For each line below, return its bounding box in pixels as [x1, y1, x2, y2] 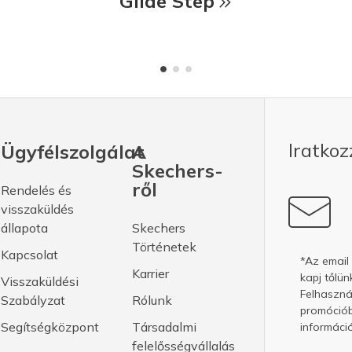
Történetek [132, 238, 197, 255]
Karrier [132, 265, 170, 281]
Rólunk [132, 291, 173, 308]
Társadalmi [132, 318, 197, 335]
